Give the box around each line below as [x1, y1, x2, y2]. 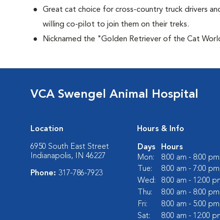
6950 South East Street [30, 143, 109, 151]
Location [30, 125, 63, 133]
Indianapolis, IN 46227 [30, 152, 106, 160]
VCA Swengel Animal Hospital [30, 89, 198, 101]
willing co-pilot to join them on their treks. [43, 21, 189, 28]
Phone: [30, 169, 58, 177]
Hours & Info [137, 125, 184, 133]
